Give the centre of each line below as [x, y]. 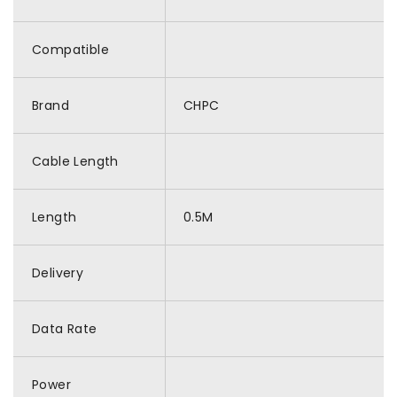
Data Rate [65, 329]
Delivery [58, 273]
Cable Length [75, 161]
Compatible [70, 50]
